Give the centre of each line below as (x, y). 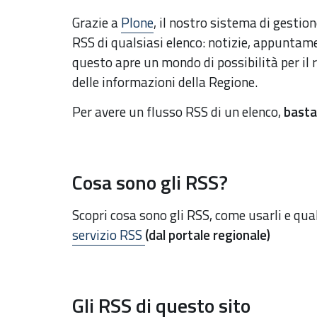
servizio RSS (109, 234)
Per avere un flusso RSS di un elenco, (178, 111)
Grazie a (97, 22)
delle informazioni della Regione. (165, 82)
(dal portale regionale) (208, 234)
